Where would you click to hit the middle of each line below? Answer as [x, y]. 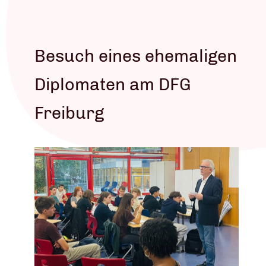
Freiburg [69, 113]
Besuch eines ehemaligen [136, 56]
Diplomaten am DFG [113, 84]
